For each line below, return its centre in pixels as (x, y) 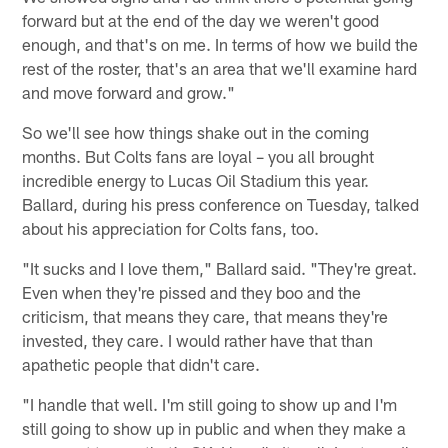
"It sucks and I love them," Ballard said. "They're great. (220, 268)
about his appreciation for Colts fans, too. (171, 228)
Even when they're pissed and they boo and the (192, 292)
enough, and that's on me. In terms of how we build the (220, 44)
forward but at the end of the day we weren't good (201, 20)
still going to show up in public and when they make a (214, 428)
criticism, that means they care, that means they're (205, 316)
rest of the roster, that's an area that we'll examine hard (220, 68)
